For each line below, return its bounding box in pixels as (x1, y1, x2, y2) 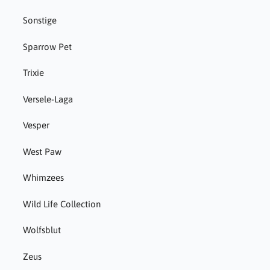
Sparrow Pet (22, 41, 72, 52)
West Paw (22, 146, 61, 157)
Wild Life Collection (22, 198, 101, 209)
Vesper (22, 120, 49, 131)
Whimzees (22, 172, 64, 183)
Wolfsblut (22, 225, 61, 236)
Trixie (22, 67, 44, 78)
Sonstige (22, 15, 57, 26)
